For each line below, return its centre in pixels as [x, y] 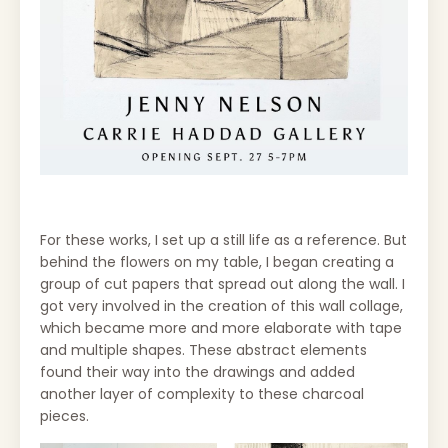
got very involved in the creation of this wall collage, [221, 306]
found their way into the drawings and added [197, 372]
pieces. [66, 416]
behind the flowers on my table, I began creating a [217, 262]
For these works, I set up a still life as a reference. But [223, 240]
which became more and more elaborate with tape [221, 328]
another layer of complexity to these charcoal [202, 394]
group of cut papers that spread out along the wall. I [222, 284]
